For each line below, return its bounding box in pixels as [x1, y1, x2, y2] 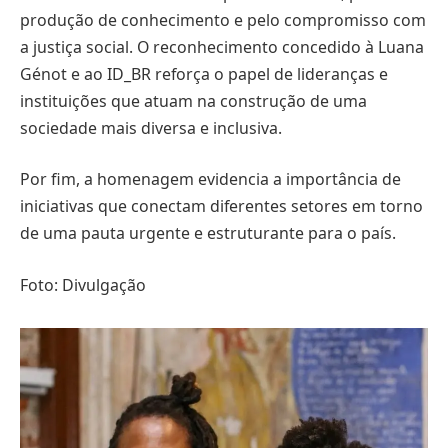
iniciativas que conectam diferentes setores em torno [20, 195, 423, 218]
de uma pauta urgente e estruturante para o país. [20, 222, 396, 245]
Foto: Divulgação [20, 273, 146, 296]
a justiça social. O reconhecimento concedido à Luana [20, 35, 424, 58]
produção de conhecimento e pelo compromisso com [20, 8, 426, 31]
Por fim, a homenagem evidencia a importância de [20, 168, 401, 191]
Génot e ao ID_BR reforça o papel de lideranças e [20, 62, 388, 85]
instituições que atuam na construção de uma [20, 89, 367, 112]
